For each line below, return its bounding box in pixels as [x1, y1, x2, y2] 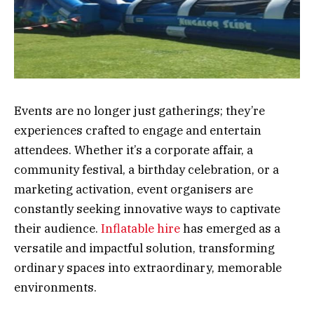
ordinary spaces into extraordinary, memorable [14, 259, 282, 275]
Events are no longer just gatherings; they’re [14, 102, 265, 118]
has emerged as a [180, 220, 280, 236]
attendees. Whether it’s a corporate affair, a [14, 142, 253, 158]
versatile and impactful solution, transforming [14, 240, 275, 256]
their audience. [14, 220, 101, 236]
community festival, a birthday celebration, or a [14, 161, 279, 177]
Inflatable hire [101, 220, 180, 236]
